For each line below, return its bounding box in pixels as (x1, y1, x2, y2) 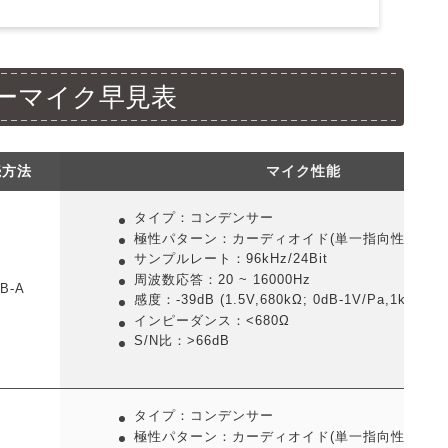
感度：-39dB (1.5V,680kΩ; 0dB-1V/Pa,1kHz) (133, 292, 429, 308)
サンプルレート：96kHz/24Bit (133, 251, 328, 267)
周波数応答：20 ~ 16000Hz (133, 271, 311, 287)
